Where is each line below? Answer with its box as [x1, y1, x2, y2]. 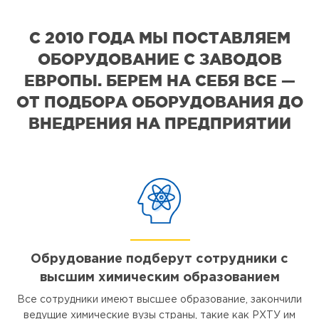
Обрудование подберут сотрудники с [31, 253, 288, 266]
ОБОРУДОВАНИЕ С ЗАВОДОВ [37, 50, 282, 68]
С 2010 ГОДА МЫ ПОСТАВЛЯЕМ [28, 28, 291, 47]
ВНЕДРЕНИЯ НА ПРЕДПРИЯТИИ [28, 114, 291, 132]
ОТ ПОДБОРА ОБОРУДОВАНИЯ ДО [16, 93, 303, 111]
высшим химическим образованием [39, 272, 280, 284]
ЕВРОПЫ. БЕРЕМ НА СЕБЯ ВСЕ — [23, 71, 296, 90]
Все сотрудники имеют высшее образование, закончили [17, 296, 302, 305]
